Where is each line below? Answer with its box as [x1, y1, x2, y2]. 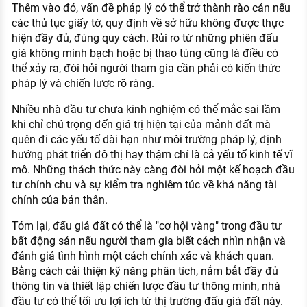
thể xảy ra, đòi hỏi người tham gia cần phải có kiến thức [11, 62, 280, 75]
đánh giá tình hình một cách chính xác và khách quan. [11, 249, 274, 263]
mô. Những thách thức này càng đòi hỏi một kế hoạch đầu [11, 163, 295, 177]
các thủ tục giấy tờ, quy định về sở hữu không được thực [11, 16, 284, 30]
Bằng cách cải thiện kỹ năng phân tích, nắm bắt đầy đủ [11, 265, 278, 278]
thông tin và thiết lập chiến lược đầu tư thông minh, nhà [11, 280, 280, 293]
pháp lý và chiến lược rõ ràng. [11, 77, 154, 90]
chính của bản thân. [11, 193, 108, 207]
